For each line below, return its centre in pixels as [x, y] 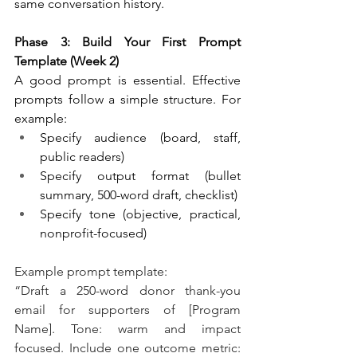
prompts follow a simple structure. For [127, 100]
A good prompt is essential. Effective [127, 80]
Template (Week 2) [67, 61]
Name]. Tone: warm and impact [127, 329]
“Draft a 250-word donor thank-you [127, 291]
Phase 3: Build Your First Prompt [127, 42]
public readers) [82, 157]
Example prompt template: [91, 272]
